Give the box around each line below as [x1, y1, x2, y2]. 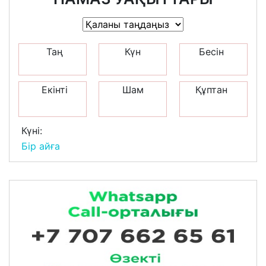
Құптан [195, 83, 228, 96]
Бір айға [21, 140, 60, 152]
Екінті [41, 83, 68, 96]
